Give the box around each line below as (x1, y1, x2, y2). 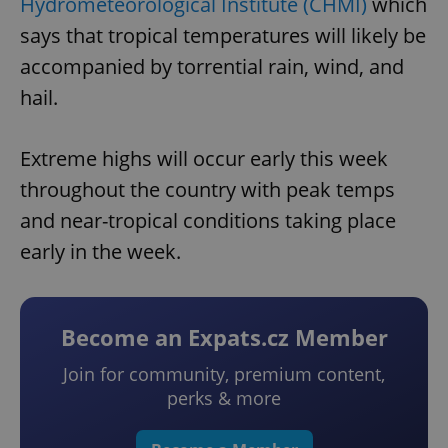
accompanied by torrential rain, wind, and (20, 53, 404, 81)
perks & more (167, 386, 281, 411)
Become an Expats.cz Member (60, 322, 388, 353)
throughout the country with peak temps (20, 176, 395, 204)
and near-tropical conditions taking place (20, 207, 396, 235)
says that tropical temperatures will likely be (20, 22, 426, 50)
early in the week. (20, 238, 181, 266)
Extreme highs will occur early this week (20, 145, 388, 173)
